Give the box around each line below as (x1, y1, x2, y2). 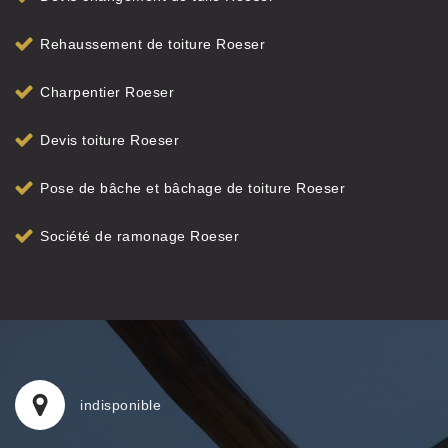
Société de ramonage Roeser (40, 228, 239, 244)
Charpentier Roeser (40, 84, 174, 100)
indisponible (80, 397, 161, 413)
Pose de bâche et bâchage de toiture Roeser (40, 180, 345, 196)
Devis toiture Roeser (40, 132, 179, 148)
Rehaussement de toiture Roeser (40, 36, 265, 52)
